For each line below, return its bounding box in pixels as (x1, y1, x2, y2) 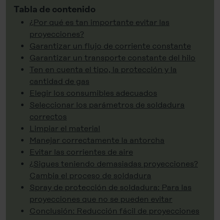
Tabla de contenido (14, 5, 96, 14)
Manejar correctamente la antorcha (29, 135, 165, 145)
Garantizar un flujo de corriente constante (29, 41, 191, 51)
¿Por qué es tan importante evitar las (29, 17, 169, 27)
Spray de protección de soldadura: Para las (29, 182, 192, 192)
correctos (29, 111, 67, 121)
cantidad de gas (29, 76, 89, 86)
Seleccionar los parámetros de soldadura (29, 100, 185, 110)
